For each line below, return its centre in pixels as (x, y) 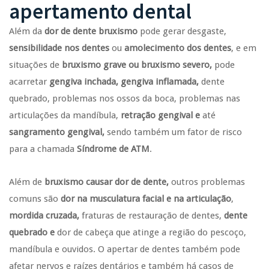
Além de (27, 182)
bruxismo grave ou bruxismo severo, (137, 65)
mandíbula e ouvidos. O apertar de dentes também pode (125, 249)
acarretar (29, 81)
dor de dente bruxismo (91, 31)
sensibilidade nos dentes (59, 48)
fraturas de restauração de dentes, (152, 215)
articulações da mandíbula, (65, 115)
